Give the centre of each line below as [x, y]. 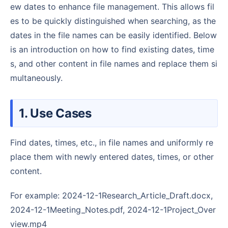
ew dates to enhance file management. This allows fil [112, 6]
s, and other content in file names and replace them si [114, 63]
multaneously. [36, 78]
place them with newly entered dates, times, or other [112, 156]
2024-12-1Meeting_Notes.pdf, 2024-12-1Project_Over [113, 209]
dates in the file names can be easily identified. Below [113, 35]
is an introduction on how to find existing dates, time [112, 49]
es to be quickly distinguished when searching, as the [113, 21]
